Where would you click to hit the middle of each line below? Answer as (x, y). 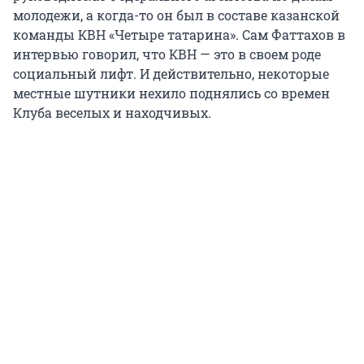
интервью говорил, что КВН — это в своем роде (167, 54)
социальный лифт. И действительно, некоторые (171, 74)
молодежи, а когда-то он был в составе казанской (176, 15)
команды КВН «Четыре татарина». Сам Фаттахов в (179, 35)
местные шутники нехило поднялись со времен (171, 93)
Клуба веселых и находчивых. (112, 113)
